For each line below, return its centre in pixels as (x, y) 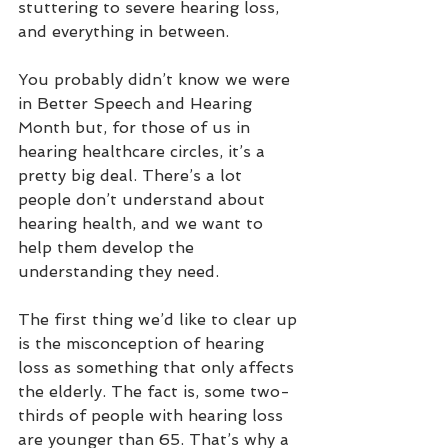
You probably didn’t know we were (156, 80)
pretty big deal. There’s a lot (132, 176)
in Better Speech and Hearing (137, 104)
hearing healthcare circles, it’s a (144, 152)
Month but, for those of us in (136, 128)
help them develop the (108, 248)
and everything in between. (123, 32)
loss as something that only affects (158, 368)
